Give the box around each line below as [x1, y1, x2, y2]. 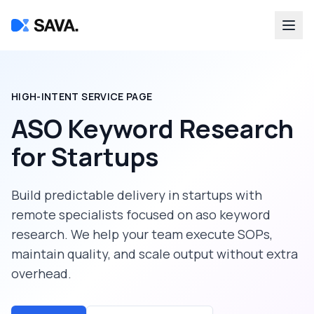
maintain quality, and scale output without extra [11, 245, 298, 262]
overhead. [11, 265, 71, 282]
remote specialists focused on [11, 206, 196, 223]
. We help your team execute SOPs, [64, 226, 273, 243]
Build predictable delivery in [11, 186, 182, 203]
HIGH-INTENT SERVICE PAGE [11, 90, 153, 103]
